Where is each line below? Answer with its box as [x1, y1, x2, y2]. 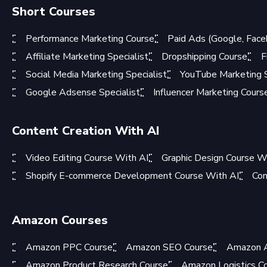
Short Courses [12, 3, 95, 20]
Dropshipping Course [162, 49, 247, 63]
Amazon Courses [12, 212, 108, 228]
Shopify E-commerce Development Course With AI [25, 169, 239, 182]
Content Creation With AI [12, 122, 159, 139]
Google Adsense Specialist [25, 85, 140, 99]
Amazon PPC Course [25, 240, 113, 254]
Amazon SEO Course [126, 240, 213, 254]
